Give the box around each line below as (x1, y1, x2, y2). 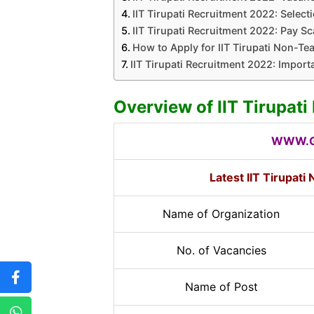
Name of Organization (163, 206, 280, 221)
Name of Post (184, 279, 258, 294)
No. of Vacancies (176, 243, 266, 257)
